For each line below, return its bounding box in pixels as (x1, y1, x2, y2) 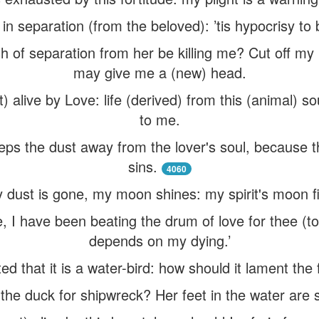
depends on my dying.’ (88, 230, 231, 251)
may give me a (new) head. (73, 62, 246, 83)
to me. (139, 109, 180, 130)
